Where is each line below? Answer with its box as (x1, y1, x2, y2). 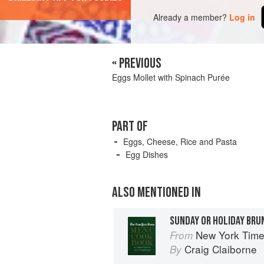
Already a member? (153, 11, 227, 23)
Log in (229, 11, 256, 23)
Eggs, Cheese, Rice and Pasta (123, 136, 237, 148)
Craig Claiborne (184, 241, 257, 256)
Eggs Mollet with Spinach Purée (112, 71, 230, 84)
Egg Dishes (126, 148, 168, 161)
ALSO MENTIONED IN (112, 184, 201, 202)
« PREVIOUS (112, 55, 161, 72)
